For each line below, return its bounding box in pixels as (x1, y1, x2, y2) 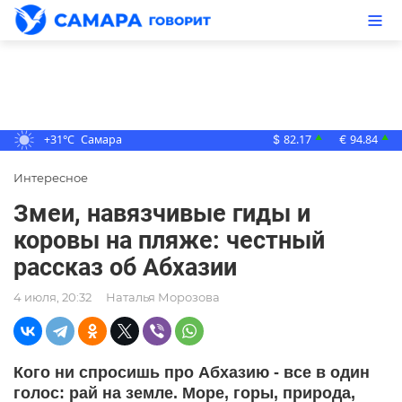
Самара (81, 132, 122, 147)
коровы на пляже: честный (13, 226, 325, 256)
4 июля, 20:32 (13, 290, 92, 305)
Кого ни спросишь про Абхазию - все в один (13, 363, 370, 382)
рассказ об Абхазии (13, 253, 237, 283)
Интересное (13, 170, 88, 186)
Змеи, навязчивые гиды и (13, 199, 310, 229)
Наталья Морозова (106, 290, 220, 305)
